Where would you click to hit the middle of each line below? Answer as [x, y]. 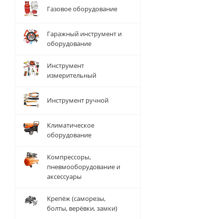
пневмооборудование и [84, 167]
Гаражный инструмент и [84, 34]
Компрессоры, [69, 157]
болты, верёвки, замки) [82, 208]
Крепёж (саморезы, [76, 198]
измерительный [72, 75]
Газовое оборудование [82, 9]
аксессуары [64, 176]
